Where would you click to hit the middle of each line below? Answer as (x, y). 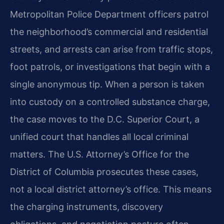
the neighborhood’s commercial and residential (109, 32)
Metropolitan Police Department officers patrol (109, 14)
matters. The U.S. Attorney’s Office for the (99, 154)
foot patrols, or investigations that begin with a (110, 67)
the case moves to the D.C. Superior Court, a (105, 119)
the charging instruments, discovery (86, 207)
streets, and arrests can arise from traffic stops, (111, 49)
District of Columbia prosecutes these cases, (104, 172)
